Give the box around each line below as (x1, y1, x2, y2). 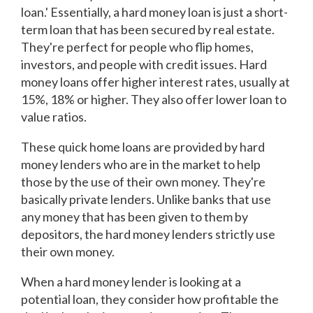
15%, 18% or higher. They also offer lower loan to (21, 92, 286, 108)
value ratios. (21, 109, 87, 125)
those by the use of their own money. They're (21, 174, 265, 190)
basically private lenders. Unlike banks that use (21, 191, 271, 208)
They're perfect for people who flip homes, (21, 39, 254, 55)
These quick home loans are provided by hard (21, 139, 265, 155)
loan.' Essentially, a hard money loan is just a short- (21, 4, 288, 20)
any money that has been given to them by (21, 209, 248, 225)
